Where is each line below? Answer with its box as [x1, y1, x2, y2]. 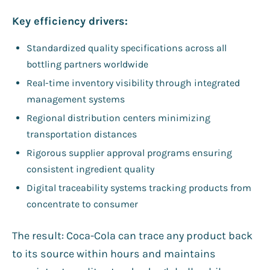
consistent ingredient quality [27, 163, 154, 175]
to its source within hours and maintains [12, 246, 216, 260]
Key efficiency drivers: [12, 14, 128, 28]
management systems [27, 93, 125, 105]
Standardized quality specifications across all [27, 42, 227, 54]
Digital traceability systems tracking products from [27, 181, 251, 193]
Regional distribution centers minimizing [27, 111, 210, 124]
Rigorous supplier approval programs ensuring [27, 146, 232, 159]
